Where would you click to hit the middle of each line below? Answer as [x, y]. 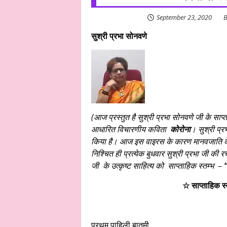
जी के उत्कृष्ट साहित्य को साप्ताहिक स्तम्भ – [156, 166]
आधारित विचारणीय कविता [130, 129]
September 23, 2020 [184, 17]
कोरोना [180, 129]
